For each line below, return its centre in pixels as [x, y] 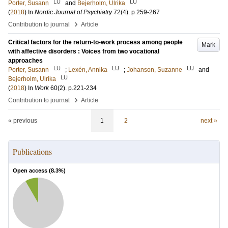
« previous [23, 121]
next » [209, 121]
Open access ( [32, 170]
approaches [25, 61]
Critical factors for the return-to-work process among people [95, 42]
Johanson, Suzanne [154, 70]
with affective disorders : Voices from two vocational [84, 51]
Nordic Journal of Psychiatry [73, 12]
